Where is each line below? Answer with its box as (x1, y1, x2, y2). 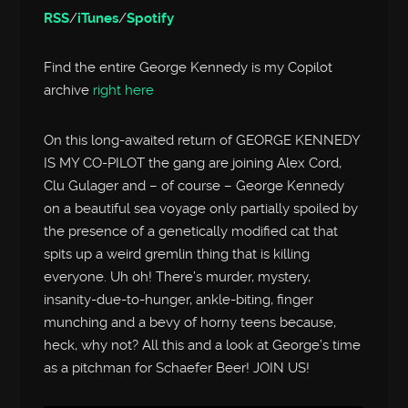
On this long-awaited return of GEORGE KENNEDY (44, 131, 361, 148)
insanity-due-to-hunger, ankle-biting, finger (44, 291, 314, 308)
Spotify (127, 10, 175, 27)
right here (93, 82, 155, 99)
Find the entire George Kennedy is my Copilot (44, 59, 333, 76)
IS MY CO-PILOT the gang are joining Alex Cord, (44, 154, 342, 171)
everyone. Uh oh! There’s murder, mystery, (44, 268, 311, 285)
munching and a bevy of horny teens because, (44, 313, 337, 331)
